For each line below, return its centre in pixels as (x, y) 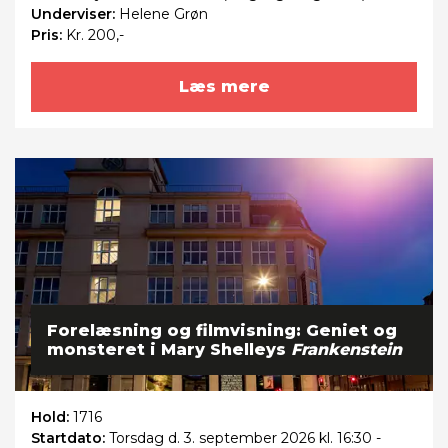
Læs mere (224, 86)
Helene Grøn (163, 13)
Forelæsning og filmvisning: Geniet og (222, 331)
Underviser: (75, 13)
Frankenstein (346, 350)
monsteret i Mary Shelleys (169, 350)
